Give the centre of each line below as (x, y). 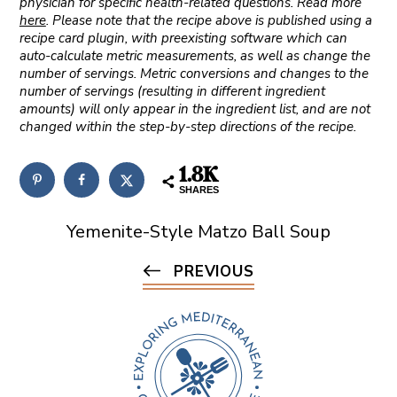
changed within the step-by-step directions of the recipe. (187, 126)
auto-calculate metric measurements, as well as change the (195, 55)
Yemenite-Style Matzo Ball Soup (198, 231)
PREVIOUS (214, 271)
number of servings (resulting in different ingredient (172, 91)
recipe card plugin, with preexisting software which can (183, 38)
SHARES (198, 189)
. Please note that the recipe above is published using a (209, 20)
